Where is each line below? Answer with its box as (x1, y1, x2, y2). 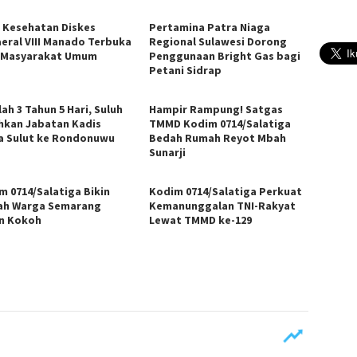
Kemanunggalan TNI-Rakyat (149, 198, 296, 213)
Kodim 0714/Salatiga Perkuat (149, 183, 303, 198)
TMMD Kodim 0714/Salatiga (149, 116, 292, 131)
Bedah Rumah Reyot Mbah (149, 130, 287, 145)
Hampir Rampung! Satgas (149, 101, 284, 116)
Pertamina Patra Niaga (149, 19, 271, 34)
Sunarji (149, 144, 186, 159)
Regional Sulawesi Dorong (149, 33, 288, 49)
